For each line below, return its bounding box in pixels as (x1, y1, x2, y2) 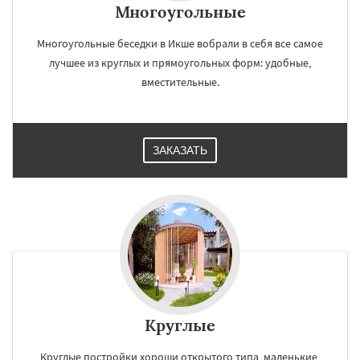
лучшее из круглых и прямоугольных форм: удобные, (49, 55, 311, 70)
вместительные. (141, 75, 219, 89)
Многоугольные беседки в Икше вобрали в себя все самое (37, 36, 323, 51)
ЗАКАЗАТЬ (153, 144, 207, 157)
